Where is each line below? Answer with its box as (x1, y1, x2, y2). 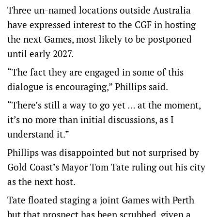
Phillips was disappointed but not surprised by (7, 146, 199, 158)
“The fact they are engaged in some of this (7, 66, 184, 78)
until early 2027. (7, 47, 74, 60)
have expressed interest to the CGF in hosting (7, 18, 196, 31)
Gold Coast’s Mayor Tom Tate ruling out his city (7, 161, 205, 173)
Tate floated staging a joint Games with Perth (7, 194, 194, 206)
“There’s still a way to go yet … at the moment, (7, 99, 201, 111)
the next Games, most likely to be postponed (7, 33, 192, 45)
